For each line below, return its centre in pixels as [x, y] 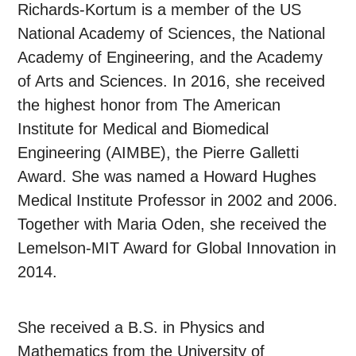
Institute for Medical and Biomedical [143, 129]
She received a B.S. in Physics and [141, 328]
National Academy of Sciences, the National [172, 34]
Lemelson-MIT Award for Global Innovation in [177, 248]
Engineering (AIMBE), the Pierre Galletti [159, 153]
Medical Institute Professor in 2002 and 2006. [178, 201]
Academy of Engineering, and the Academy [170, 58]
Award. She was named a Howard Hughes [167, 177]
